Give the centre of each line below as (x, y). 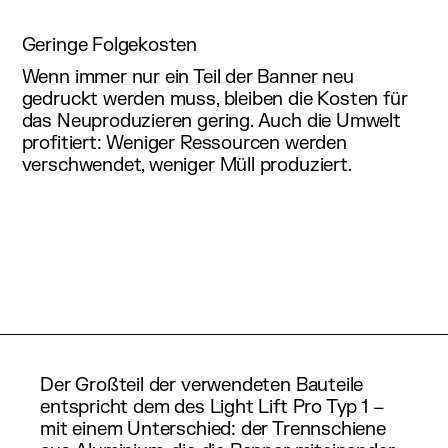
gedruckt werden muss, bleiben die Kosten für (214, 99)
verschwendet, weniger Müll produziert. (186, 165)
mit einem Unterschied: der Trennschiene (213, 428)
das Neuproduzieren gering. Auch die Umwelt (211, 121)
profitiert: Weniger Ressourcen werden (184, 143)
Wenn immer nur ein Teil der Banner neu (187, 77)
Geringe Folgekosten (109, 44)
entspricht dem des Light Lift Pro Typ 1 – (212, 406)
